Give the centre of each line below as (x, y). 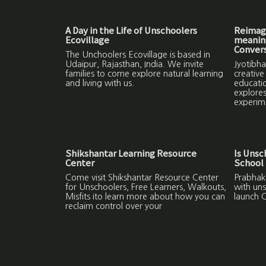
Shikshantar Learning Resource (131, 153)
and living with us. (100, 83)
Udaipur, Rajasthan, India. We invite (135, 64)
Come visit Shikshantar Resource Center (142, 178)
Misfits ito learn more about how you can (145, 197)
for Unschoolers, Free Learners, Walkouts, (146, 187)
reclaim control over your (114, 206)
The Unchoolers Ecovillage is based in (138, 55)
